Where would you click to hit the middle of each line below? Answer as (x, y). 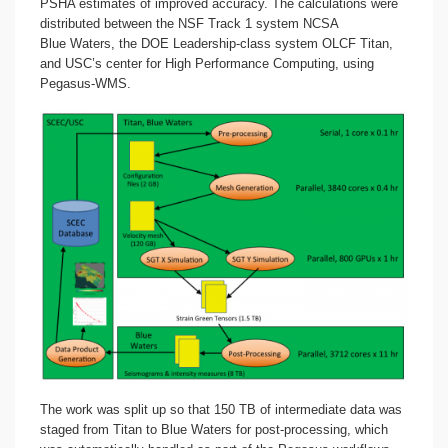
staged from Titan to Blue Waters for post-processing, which (214, 430)
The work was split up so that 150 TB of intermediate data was (221, 410)
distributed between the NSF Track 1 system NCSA (189, 23)
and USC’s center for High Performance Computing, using (207, 63)
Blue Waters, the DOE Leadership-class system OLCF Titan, (216, 43)
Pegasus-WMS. (85, 83)
